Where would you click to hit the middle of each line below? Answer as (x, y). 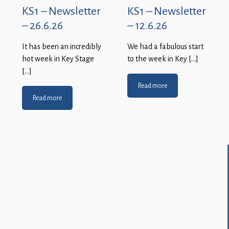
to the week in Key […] (163, 59)
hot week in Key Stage (58, 59)
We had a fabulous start (165, 47)
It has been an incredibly (62, 47)
